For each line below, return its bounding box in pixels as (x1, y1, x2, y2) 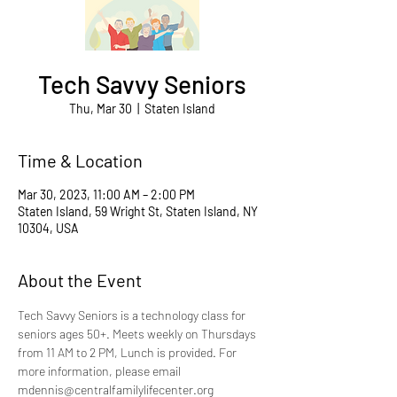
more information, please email (18, 363, 183, 378)
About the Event (18, 269, 142, 291)
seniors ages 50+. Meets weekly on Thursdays (18, 326, 259, 341)
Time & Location (18, 150, 143, 171)
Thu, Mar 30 (68, 101, 132, 116)
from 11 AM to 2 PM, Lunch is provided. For (18, 345, 239, 360)
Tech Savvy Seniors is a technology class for (18, 307, 248, 323)
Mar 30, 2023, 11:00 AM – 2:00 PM (18, 187, 195, 202)
